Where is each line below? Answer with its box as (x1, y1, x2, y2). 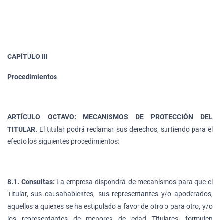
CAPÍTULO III (7, 52, 48, 60)
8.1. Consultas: (7, 177, 57, 186)
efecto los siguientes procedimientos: (7, 137, 119, 145)
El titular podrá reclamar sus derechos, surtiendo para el (37, 125, 213, 133)
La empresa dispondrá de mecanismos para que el (56, 177, 213, 186)
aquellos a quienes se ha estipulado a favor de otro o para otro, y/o (7, 202, 213, 210)
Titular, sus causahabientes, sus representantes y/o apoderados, (7, 190, 213, 198)
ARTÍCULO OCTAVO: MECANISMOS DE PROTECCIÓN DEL (7, 112, 213, 121)
